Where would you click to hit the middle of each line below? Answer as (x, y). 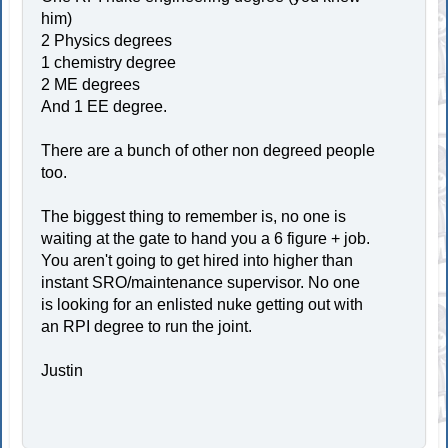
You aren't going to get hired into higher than (197, 260)
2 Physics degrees (107, 40)
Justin (62, 370)
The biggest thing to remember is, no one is (194, 216)
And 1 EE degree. (104, 106)
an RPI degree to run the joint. (147, 326)
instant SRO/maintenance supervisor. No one (201, 282)
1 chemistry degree (109, 62)
